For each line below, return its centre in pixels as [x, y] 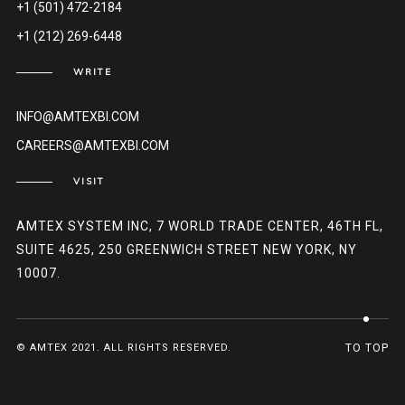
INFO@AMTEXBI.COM [77, 117]
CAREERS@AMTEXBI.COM [92, 146]
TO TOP [367, 348]
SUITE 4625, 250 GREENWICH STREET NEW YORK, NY [186, 250]
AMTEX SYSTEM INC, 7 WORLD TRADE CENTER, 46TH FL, [199, 226]
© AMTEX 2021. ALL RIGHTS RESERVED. [123, 348]
